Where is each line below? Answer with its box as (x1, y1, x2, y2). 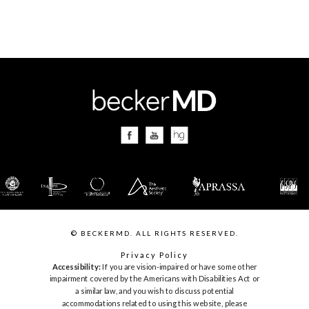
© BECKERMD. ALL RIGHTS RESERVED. (70, 229, 239, 238)
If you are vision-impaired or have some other (101, 261, 257, 272)
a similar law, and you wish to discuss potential (75, 286, 234, 296)
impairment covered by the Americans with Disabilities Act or (50, 274, 259, 284)
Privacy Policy (121, 250, 188, 260)
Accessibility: (52, 261, 101, 272)
